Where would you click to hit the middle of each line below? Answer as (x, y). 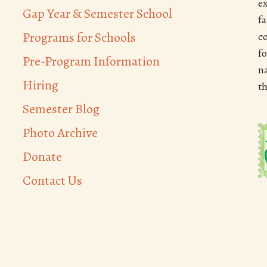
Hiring (40, 86)
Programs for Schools (79, 38)
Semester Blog (61, 109)
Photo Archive (60, 133)
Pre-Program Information (91, 62)
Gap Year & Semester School (97, 14)
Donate (42, 157)
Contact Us (52, 181)
